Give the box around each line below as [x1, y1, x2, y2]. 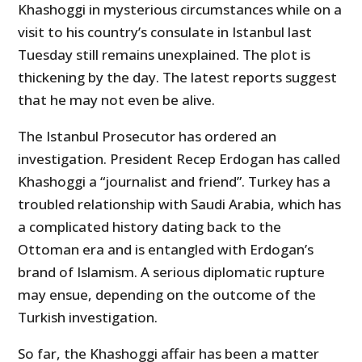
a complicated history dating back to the [18, 217, 282, 237]
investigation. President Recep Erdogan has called [18, 149, 341, 169]
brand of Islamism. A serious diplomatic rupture [18, 263, 326, 282]
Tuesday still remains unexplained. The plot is [18, 45, 311, 65]
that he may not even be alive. [18, 90, 216, 110]
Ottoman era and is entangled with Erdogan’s [18, 240, 314, 259]
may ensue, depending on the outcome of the [18, 285, 317, 305]
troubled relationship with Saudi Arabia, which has [18, 195, 342, 214]
